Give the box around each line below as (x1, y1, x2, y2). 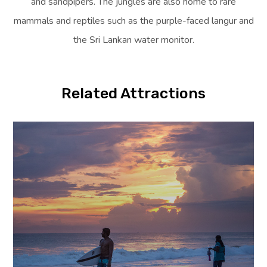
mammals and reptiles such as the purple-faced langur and (13, 14, 254, 27)
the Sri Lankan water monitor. (73, 33, 194, 46)
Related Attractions (61, 85, 206, 102)
